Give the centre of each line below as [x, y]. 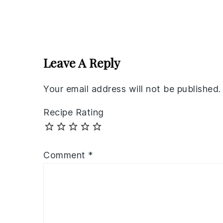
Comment [66, 155]
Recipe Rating [74, 112]
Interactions [83, 46]
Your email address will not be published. [132, 89]
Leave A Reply [82, 63]
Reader [66, 27]
